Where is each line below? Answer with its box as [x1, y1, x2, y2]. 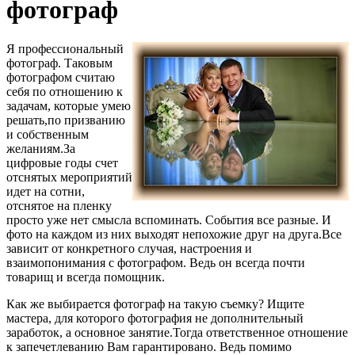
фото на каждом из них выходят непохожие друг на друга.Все [6, 227, 342, 241]
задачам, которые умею [6, 98, 131, 113]
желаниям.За [6, 141, 75, 155]
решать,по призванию [6, 113, 125, 127]
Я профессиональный [6, 41, 124, 55]
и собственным [6, 127, 89, 141]
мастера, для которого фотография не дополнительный [6, 311, 303, 325]
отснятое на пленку [6, 198, 112, 212]
